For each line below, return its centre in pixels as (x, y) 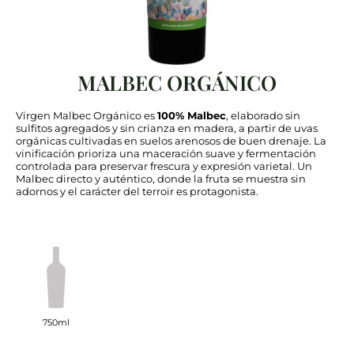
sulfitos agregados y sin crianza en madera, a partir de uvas (167, 128)
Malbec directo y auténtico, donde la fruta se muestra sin (161, 178)
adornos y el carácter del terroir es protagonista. (137, 191)
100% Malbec (192, 115)
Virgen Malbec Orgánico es (87, 115)
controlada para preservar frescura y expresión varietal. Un (164, 166)
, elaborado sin (263, 115)
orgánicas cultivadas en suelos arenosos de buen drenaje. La (171, 140)
